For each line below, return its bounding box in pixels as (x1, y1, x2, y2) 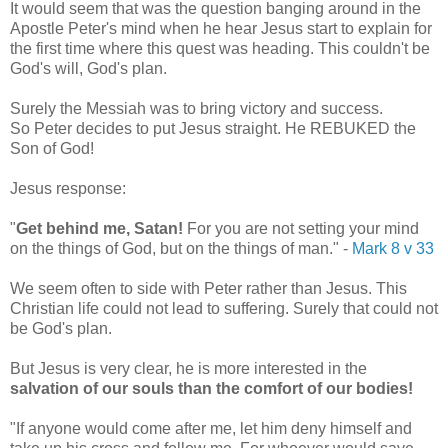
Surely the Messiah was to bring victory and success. (10, 99, 383, 117)
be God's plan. (10, 319, 112, 337)
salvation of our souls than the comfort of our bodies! (10, 379, 413, 397)
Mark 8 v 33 (352, 239, 434, 257)
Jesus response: (10, 179, 126, 197)
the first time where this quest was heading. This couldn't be (10, 39, 430, 57)
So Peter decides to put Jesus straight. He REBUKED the (10, 119, 416, 137)
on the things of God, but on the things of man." (10, 239, 339, 257)
